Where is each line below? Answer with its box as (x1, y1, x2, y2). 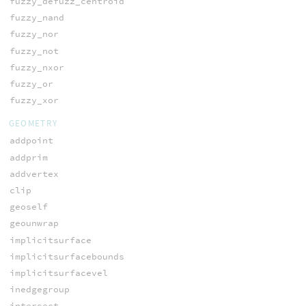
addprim (9, 151, 48, 163)
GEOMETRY (8, 117, 58, 130)
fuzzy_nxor (9, 61, 64, 73)
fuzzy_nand (9, 12, 64, 24)
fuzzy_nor (9, 28, 59, 40)
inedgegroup (9, 283, 70, 296)
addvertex (9, 167, 59, 180)
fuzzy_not (9, 44, 59, 57)
